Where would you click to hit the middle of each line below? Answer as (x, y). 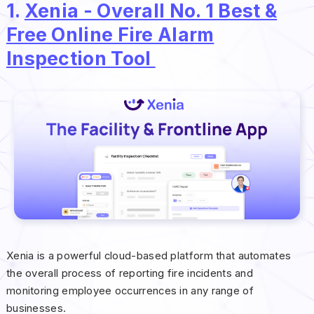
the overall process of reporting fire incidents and (130, 273)
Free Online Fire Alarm (110, 35)
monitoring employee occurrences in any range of (130, 291)
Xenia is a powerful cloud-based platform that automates (149, 255)
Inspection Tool (81, 59)
